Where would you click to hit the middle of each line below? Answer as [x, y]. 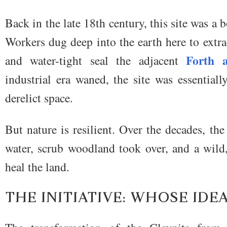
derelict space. [39, 98]
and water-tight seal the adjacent [96, 61]
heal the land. [37, 167]
